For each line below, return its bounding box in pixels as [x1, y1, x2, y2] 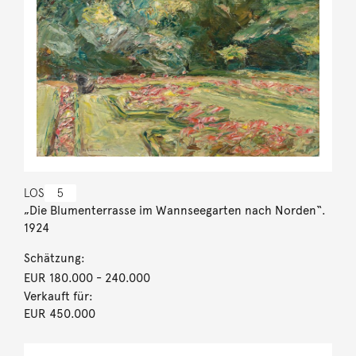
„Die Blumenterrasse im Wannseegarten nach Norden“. [23, 203, 326, 218]
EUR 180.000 [23, 270, 93, 285]
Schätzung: [23, 250, 85, 265]
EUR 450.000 [23, 306, 95, 321]
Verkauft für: [23, 288, 93, 304]
